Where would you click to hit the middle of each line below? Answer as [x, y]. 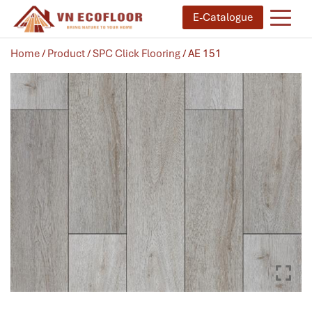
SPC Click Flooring [136, 53]
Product [66, 53]
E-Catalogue [223, 17]
